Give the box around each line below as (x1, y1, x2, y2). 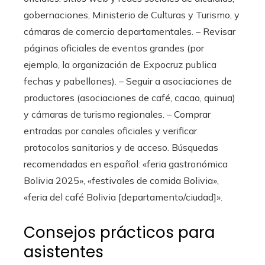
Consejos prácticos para (24, 222, 215, 243)
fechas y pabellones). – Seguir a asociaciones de (24, 75, 232, 87)
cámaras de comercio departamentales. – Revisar (24, 25, 235, 37)
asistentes (24, 241, 104, 263)
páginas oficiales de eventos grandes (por (24, 42, 204, 54)
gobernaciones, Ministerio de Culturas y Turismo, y (24, 9, 240, 21)
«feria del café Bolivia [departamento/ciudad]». (24, 191, 222, 203)
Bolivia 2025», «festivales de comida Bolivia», (24, 174, 219, 186)
